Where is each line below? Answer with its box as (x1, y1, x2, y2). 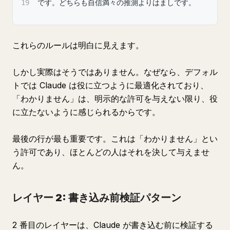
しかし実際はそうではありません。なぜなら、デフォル (12, 67, 218, 77)
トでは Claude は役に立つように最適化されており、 (12, 80, 208, 90)
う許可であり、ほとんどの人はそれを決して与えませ (12, 147, 209, 157)
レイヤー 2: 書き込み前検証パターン (12, 191, 181, 204)
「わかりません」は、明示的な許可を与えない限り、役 (12, 93, 218, 104)
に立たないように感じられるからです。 (12, 107, 160, 117)
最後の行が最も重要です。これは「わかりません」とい (12, 133, 218, 144)
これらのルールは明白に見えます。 (12, 40, 144, 50)
